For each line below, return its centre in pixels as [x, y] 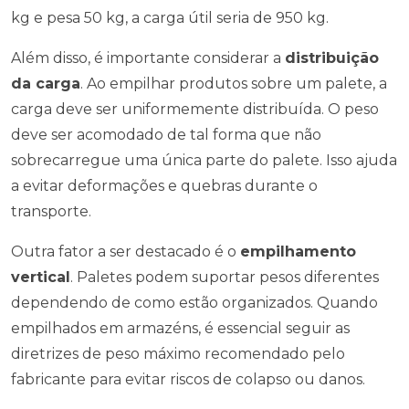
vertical [41, 277]
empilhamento [298, 252]
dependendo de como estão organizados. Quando [194, 303]
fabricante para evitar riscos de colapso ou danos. [188, 379]
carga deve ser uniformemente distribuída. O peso [195, 109]
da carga [46, 84]
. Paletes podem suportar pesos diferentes [225, 277]
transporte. [51, 211]
